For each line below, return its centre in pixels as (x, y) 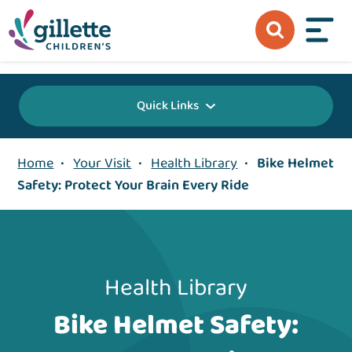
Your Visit (103, 164)
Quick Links (168, 106)
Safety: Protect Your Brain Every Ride (134, 186)
